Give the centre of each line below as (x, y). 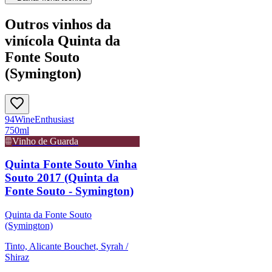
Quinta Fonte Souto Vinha (71, 165)
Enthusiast (54, 119)
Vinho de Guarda (45, 141)
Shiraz (17, 257)
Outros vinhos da (58, 24)
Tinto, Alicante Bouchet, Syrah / (66, 246)
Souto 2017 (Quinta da (62, 178)
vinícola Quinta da (63, 40)
